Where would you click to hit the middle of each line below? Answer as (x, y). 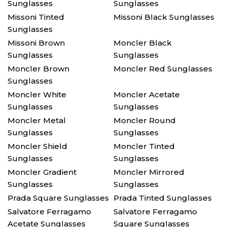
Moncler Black (143, 43)
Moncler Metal (37, 120)
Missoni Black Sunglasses (164, 17)
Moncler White (37, 94)
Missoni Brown (36, 43)
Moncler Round (145, 120)
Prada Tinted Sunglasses (163, 198)
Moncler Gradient (42, 172)
